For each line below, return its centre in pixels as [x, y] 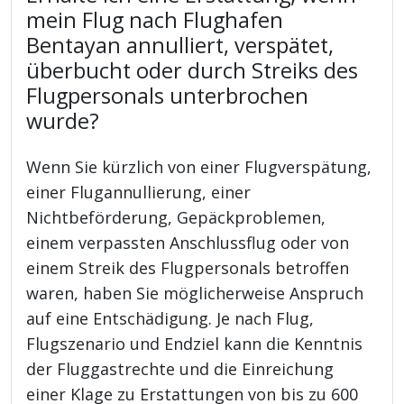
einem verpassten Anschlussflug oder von [188, 242]
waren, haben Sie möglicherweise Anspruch [195, 293]
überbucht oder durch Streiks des [193, 70]
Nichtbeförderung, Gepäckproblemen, [176, 217]
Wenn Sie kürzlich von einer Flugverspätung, [199, 166]
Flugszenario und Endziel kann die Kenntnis [195, 343]
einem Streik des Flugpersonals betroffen [188, 267]
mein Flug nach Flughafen [155, 19]
